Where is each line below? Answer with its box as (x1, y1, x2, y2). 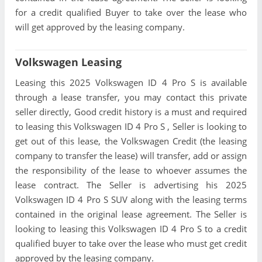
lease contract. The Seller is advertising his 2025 (15, 179, 247, 191)
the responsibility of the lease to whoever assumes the (15, 164, 247, 177)
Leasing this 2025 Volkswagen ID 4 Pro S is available (15, 77, 247, 89)
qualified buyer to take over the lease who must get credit (15, 237, 247, 250)
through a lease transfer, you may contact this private (15, 91, 247, 104)
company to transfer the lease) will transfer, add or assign (15, 150, 247, 162)
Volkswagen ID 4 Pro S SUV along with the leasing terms (15, 194, 247, 206)
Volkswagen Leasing (15, 55, 122, 70)
